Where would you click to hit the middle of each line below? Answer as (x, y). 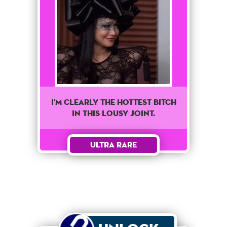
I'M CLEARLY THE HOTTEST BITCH (113, 102)
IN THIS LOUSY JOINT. (113, 113)
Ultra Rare (113, 144)
